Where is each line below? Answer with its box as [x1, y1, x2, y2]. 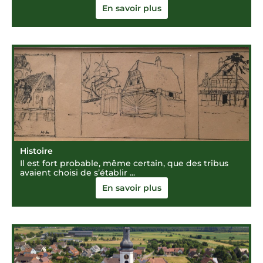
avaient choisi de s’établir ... [20, 167, 135, 178]
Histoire [20, 146, 53, 156]
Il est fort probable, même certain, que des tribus [20, 158, 228, 168]
